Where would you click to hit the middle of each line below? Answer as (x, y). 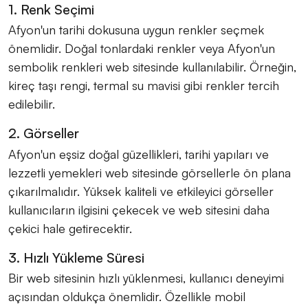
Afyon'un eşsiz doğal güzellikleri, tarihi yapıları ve (139, 154)
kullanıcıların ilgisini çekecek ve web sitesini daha (139, 209)
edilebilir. (32, 104)
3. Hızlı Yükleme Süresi (76, 257)
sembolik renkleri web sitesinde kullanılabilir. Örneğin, (152, 67)
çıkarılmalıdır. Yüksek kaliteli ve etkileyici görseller (141, 191)
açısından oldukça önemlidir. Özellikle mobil (127, 296)
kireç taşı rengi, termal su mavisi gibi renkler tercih (144, 86)
